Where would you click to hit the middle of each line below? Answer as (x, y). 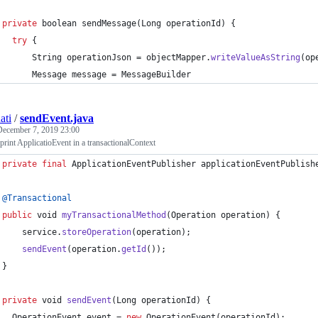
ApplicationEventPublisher (134, 164)
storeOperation (97, 232)
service (39, 232)
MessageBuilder (156, 75)
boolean (59, 23)
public (17, 215)
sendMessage (109, 23)
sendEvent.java (57, 118)
